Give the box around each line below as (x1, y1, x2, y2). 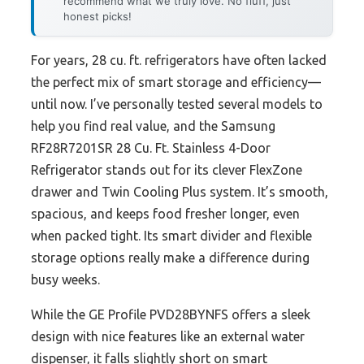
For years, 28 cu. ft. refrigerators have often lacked (31, 53, 327, 68)
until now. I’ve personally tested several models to (31, 97, 323, 112)
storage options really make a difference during (31, 250, 310, 266)
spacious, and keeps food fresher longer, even (31, 206, 300, 222)
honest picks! (63, 10, 132, 24)
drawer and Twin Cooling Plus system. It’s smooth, (31, 184, 328, 200)
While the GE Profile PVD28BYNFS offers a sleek (31, 307, 310, 323)
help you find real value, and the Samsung (31, 119, 275, 134)
